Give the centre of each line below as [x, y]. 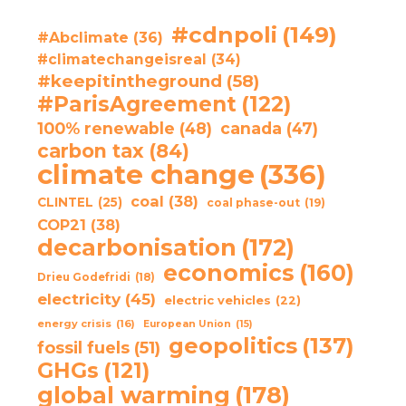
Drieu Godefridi [83, 277]
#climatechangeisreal [121, 59]
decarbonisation [136, 247]
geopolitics [232, 345]
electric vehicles [217, 300]
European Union [187, 324]
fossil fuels [83, 348]
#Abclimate [82, 37]
